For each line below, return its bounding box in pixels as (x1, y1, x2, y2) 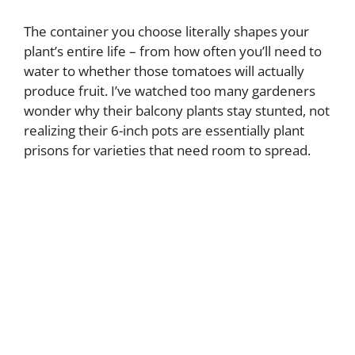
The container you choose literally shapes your (24, 21, 309, 40)
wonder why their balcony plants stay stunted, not (24, 101, 330, 120)
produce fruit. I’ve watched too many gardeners (24, 81, 315, 100)
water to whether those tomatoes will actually (24, 61, 304, 80)
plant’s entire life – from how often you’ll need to (24, 41, 322, 60)
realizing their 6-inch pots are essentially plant (24, 120, 304, 139)
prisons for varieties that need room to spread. (24, 140, 311, 159)
